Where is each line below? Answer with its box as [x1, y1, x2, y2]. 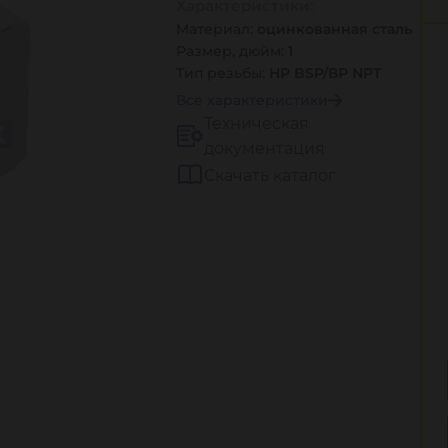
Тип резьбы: [176, 64, 269, 82]
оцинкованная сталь [257, 20, 412, 38]
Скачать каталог [204, 165, 336, 185]
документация [204, 139, 325, 158]
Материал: [176, 20, 257, 38]
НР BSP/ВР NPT [269, 64, 381, 82]
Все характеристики [176, 91, 328, 109]
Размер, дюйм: [176, 42, 288, 60]
